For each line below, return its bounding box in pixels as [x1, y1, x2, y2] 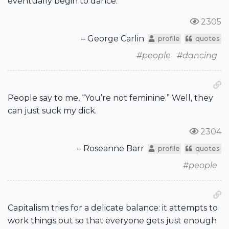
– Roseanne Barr [77, 144, 145, 154]
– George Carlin [81, 34, 145, 44]
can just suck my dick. [8, 106, 97, 116]
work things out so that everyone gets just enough [8, 216, 217, 226]
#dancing [177, 51, 217, 61]
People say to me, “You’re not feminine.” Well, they [8, 93, 213, 103]
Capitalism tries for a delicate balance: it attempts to [8, 203, 218, 213]
